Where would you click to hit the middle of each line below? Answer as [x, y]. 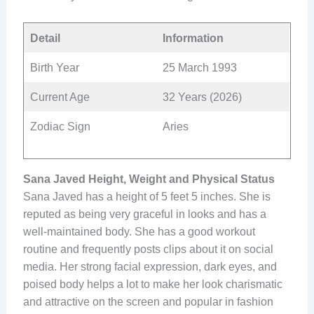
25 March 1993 [199, 67]
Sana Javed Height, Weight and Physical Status [149, 179]
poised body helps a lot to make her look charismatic [152, 284]
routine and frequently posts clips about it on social [148, 249]
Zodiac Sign [60, 126]
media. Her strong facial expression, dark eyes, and [150, 266]
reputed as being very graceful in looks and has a [144, 214]
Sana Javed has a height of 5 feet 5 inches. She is [146, 196]
